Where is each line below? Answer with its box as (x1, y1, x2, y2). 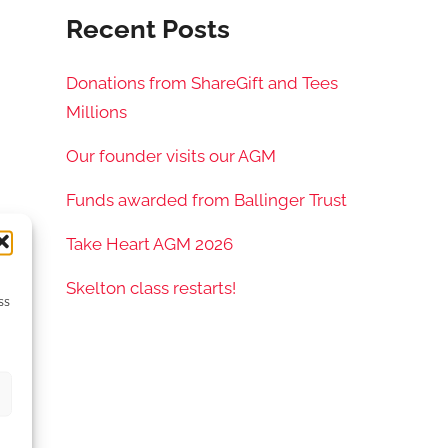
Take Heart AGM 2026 (66, 233, 234, 254)
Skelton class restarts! (66, 277, 237, 298)
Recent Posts (66, 13, 231, 44)
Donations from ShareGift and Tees (66, 73, 339, 94)
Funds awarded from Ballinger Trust (66, 189, 348, 210)
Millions (66, 102, 128, 123)
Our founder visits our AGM (66, 146, 277, 167)
